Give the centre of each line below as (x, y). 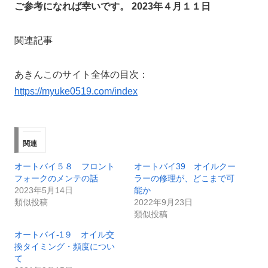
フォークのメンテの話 (56, 178)
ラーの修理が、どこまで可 (184, 178)
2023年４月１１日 (171, 7)
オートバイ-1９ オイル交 (64, 234)
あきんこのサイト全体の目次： (81, 74)
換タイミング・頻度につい (65, 246)
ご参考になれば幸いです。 (72, 7)
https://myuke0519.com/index (76, 91)
